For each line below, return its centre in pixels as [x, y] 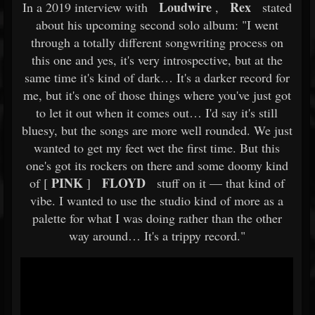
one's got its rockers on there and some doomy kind [157, 165]
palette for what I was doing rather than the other [157, 218]
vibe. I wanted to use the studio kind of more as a [157, 200]
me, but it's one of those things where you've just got [157, 95]
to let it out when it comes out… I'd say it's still [157, 112]
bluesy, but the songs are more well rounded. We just [157, 130]
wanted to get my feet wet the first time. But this [157, 148]
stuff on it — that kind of [219, 183]
